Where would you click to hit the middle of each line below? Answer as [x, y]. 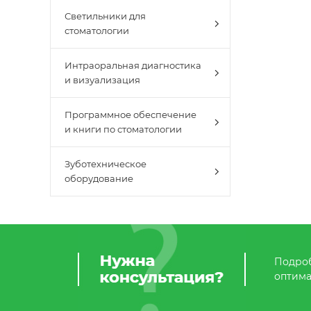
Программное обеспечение [131, 115]
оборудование [99, 178]
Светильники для [105, 16]
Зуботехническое [106, 164]
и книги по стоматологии [123, 129]
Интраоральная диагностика [133, 65]
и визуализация [102, 80]
